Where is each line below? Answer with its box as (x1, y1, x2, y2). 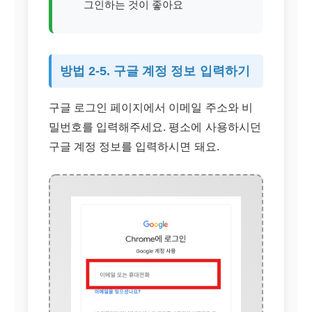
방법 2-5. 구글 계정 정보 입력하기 (60, 64, 250, 78)
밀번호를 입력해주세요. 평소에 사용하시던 (49, 121, 261, 133)
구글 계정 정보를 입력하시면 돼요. (49, 141, 219, 153)
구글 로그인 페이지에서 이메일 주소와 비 (49, 102, 253, 114)
